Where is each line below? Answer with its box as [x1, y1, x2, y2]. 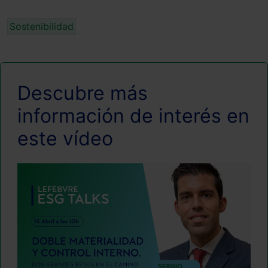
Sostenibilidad [10, 20, 74, 32]
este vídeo [17, 126, 113, 150]
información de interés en [17, 103, 249, 127]
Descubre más [17, 81, 148, 105]
